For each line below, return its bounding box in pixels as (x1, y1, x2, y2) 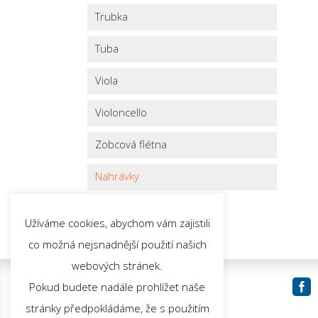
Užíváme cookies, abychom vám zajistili (24, 216, 210, 231)
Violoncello (95, 104, 148, 119)
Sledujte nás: (95, 279, 168, 296)
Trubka (95, 9, 128, 23)
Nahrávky (95, 168, 140, 183)
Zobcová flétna (95, 136, 168, 151)
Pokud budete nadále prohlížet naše (29, 280, 205, 295)
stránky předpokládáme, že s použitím (25, 301, 209, 316)
